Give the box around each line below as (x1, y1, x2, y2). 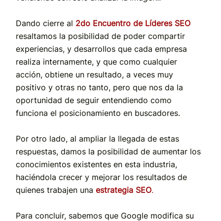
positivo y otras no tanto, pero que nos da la (16, 82, 183, 92)
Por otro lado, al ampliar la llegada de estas (16, 133, 179, 144)
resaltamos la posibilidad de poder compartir (16, 31, 185, 41)
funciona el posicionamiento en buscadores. (16, 108, 180, 118)
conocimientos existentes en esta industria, (16, 159, 177, 169)
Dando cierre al (16, 18, 75, 28)
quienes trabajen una (16, 184, 96, 195)
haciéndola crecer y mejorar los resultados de (16, 172, 187, 182)
